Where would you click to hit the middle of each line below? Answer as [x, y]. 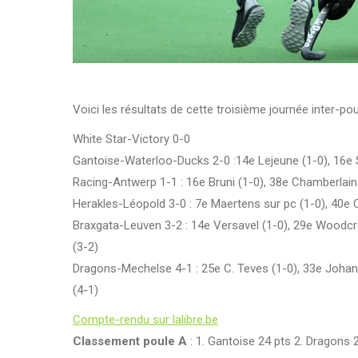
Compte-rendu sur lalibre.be [145, 319]
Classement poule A [130, 341]
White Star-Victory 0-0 [131, 139]
